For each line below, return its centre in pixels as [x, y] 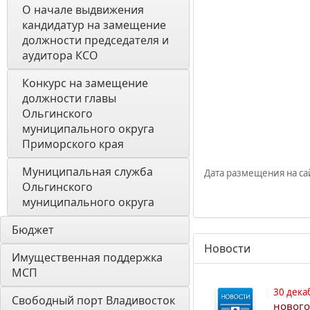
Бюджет [33, 230]
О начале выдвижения [83, 10]
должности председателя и [95, 40]
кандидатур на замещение [94, 25]
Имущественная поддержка [87, 257]
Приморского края [73, 144]
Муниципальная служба [88, 172]
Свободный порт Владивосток [93, 300]
